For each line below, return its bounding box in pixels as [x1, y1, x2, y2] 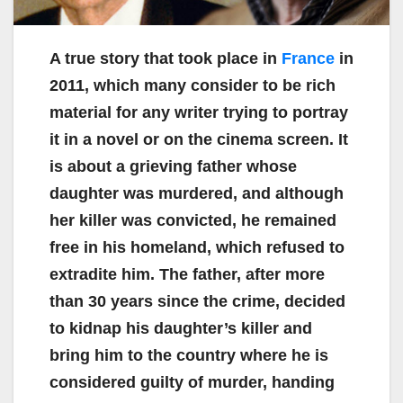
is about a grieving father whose [49, 157, 297, 176]
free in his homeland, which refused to [49, 238, 345, 257]
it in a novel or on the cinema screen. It [49, 130, 348, 149]
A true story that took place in [49, 49, 282, 68]
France [282, 49, 335, 68]
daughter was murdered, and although [49, 184, 344, 203]
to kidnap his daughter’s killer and [49, 319, 312, 338]
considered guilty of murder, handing [49, 373, 335, 392]
